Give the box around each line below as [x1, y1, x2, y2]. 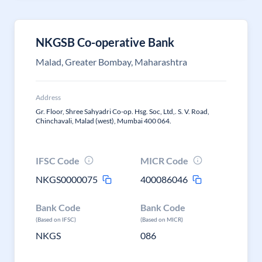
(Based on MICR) [140, 216, 184, 223]
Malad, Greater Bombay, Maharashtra [36, 56, 187, 67]
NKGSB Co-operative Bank [36, 35, 174, 49]
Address [36, 93, 61, 102]
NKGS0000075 [36, 174, 98, 185]
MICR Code [140, 155, 189, 166]
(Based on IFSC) [36, 216, 76, 223]
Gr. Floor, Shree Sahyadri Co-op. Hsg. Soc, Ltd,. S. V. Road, [36, 107, 209, 116]
